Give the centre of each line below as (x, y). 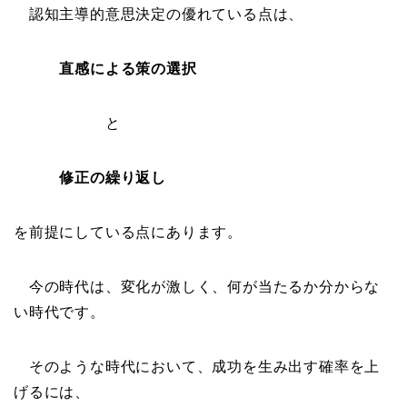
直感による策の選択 (128, 69)
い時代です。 (60, 313)
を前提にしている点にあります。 (128, 233)
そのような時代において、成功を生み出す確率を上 (197, 367)
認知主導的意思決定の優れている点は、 (159, 15)
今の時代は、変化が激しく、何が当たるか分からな (197, 287)
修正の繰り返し (113, 178)
